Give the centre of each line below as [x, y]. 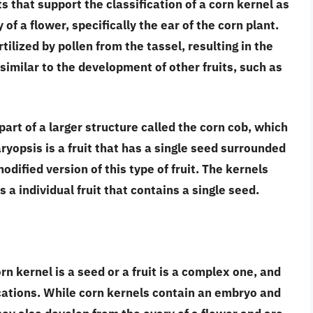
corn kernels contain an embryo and [180, 293]
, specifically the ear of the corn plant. [172, 26]
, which [268, 127]
